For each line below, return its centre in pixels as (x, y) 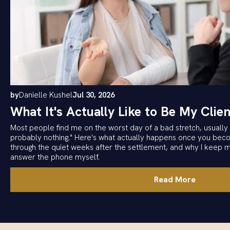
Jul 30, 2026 (93, 95)
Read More (175, 179)
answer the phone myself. (55, 157)
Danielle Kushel (46, 95)
